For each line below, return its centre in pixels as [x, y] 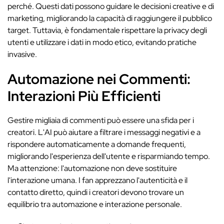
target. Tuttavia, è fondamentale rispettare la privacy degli [107, 30]
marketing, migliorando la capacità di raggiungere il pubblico [110, 18]
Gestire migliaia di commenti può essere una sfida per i [101, 120]
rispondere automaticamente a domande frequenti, [97, 144]
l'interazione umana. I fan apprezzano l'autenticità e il [97, 180]
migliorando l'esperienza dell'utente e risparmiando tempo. [109, 156]
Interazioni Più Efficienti [84, 96]
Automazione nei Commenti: [99, 79]
